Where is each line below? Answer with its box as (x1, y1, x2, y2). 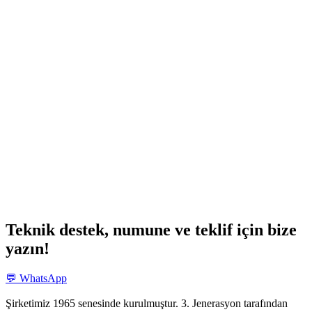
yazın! (6, 239, 49, 258)
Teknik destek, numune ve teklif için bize (6, 220, 297, 239)
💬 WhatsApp (6, 272, 67, 284)
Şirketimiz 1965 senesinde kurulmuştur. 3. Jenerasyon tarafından (6, 297, 288, 309)
